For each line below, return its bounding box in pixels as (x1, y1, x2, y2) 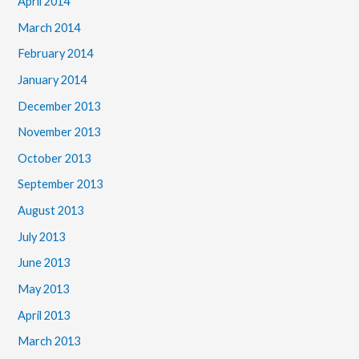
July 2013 (18, 229, 66, 244)
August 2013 (18, 204, 84, 218)
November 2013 (18, 125, 101, 139)
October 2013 (18, 151, 91, 165)
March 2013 (18, 334, 81, 349)
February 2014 (18, 46, 94, 61)
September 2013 (18, 177, 103, 192)
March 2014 (18, 20, 81, 34)
